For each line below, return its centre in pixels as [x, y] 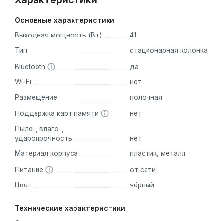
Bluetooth [31, 67]
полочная [146, 97]
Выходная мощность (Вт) [58, 35]
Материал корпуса [46, 154]
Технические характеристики [70, 208]
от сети [143, 170]
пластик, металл [157, 154]
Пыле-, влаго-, [39, 129]
